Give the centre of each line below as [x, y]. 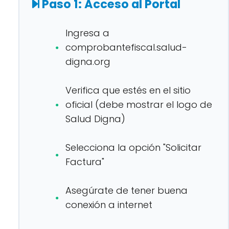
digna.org [88, 62]
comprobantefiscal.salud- [126, 47]
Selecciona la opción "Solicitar [133, 147]
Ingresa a [87, 33]
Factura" [85, 162]
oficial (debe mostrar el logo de [139, 105]
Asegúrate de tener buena [127, 190]
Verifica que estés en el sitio [128, 90]
